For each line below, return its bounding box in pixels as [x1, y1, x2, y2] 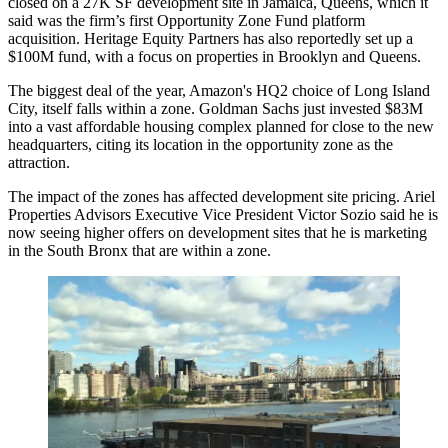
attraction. [8, 153, 70, 171]
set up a [361, 29, 413, 47]
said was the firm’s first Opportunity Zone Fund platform [8, 11, 365, 29]
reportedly [297, 29, 361, 47]
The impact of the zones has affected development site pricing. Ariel [8, 187, 435, 205]
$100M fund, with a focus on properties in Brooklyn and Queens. [8, 47, 421, 65]
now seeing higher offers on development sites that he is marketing [8, 223, 427, 241]
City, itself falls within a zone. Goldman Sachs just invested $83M [8, 99, 423, 117]
